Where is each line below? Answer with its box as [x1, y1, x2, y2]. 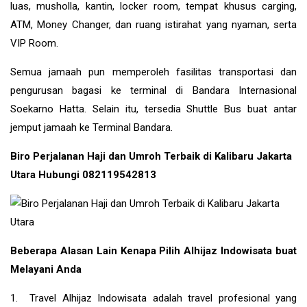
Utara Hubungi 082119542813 [10, 168, 156, 181]
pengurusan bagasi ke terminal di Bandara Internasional [10, 84, 297, 97]
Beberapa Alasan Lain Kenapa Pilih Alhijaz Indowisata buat [10, 244, 297, 257]
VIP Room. [10, 36, 58, 49]
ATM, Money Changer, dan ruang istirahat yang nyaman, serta [10, 18, 297, 31]
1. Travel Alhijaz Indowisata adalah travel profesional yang [10, 291, 297, 304]
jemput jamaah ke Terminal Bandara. [10, 121, 173, 134]
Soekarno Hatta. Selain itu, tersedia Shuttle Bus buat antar [10, 102, 297, 115]
